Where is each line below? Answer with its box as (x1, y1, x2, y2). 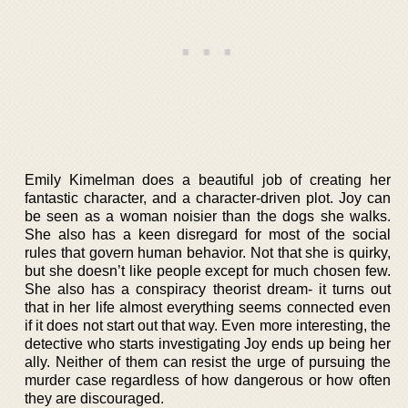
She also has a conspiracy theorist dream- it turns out (25, 280, 391, 297)
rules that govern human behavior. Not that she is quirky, (25, 244, 391, 260)
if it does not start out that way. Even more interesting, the (25, 317, 391, 333)
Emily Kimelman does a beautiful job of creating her (25, 171, 391, 188)
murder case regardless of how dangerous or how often (25, 372, 391, 388)
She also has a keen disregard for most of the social (25, 226, 391, 242)
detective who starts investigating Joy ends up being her (25, 335, 391, 352)
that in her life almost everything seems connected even (25, 299, 391, 315)
